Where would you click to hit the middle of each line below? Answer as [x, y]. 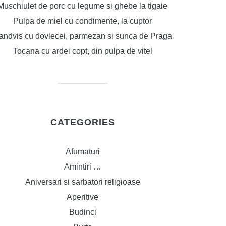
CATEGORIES [82, 122]
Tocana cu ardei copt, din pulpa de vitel [82, 51]
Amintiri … [82, 167]
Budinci [82, 212]
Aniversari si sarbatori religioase [82, 182]
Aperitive [82, 197]
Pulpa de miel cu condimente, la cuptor [82, 21]
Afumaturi [82, 152]
